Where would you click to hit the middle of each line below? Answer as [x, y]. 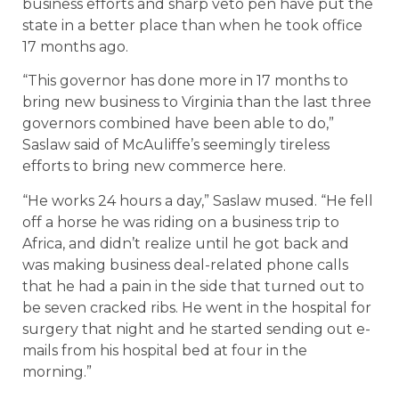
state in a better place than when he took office [192, 25]
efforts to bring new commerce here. [154, 167]
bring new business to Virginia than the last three [197, 102]
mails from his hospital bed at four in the [165, 350]
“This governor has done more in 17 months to [185, 81]
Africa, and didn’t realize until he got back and [186, 243]
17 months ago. [75, 46]
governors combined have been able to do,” [178, 124]
